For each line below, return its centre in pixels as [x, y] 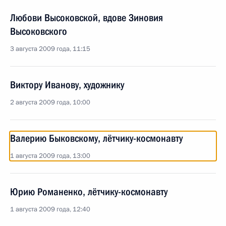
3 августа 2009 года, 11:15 [50, 49]
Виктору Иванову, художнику [67, 85]
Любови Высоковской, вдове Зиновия [87, 18]
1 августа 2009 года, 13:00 [50, 156]
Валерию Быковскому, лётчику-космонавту [96, 138]
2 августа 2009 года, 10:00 [50, 102]
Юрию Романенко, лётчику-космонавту [89, 192]
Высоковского [39, 31]
